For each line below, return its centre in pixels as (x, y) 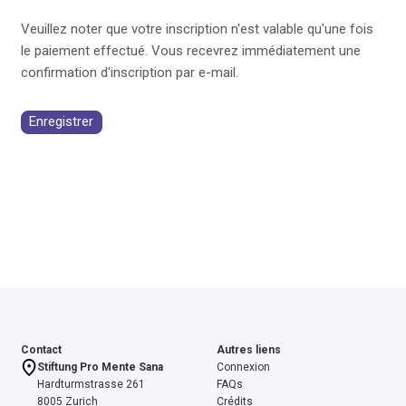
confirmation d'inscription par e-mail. (129, 72)
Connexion (243, 367)
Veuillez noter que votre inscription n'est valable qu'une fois (197, 29)
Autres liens (248, 350)
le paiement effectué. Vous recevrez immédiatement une (190, 50)
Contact (41, 350)
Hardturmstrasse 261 (92, 384)
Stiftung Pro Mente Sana (101, 367)
